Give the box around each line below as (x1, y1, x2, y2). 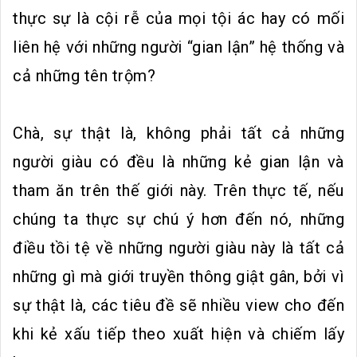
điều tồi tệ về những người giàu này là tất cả (13, 237, 344, 257)
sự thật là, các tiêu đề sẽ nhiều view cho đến (13, 295, 344, 315)
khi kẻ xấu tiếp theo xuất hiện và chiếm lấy (13, 324, 344, 343)
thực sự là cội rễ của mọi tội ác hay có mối (13, 8, 344, 28)
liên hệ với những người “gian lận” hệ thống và (13, 37, 344, 57)
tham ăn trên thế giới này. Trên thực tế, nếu (13, 180, 344, 200)
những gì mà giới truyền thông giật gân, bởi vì (13, 266, 344, 286)
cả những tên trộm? (13, 65, 155, 85)
